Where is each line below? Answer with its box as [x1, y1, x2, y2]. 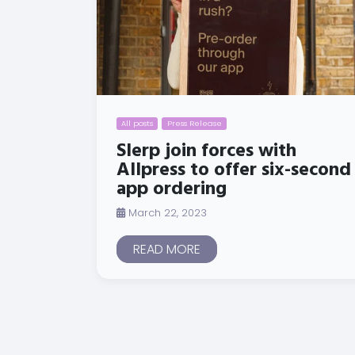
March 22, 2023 [125, 206, 207, 220]
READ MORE [133, 240, 200, 259]
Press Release [166, 118, 222, 129]
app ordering [116, 174, 227, 205]
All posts [121, 118, 154, 129]
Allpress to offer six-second [116, 155, 351, 186]
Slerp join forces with [116, 136, 296, 167]
